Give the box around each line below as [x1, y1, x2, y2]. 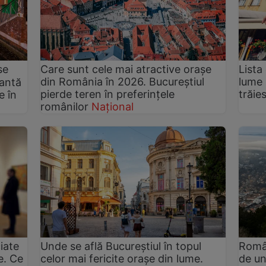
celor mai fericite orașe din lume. [40, 252, 204, 265]
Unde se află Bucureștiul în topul [40, 239, 202, 252]
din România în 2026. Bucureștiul [40, 75, 205, 88]
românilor [40, 100, 89, 113]
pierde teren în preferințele [40, 87, 175, 100]
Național [91, 100, 134, 113]
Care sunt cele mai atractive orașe [40, 62, 212, 75]
